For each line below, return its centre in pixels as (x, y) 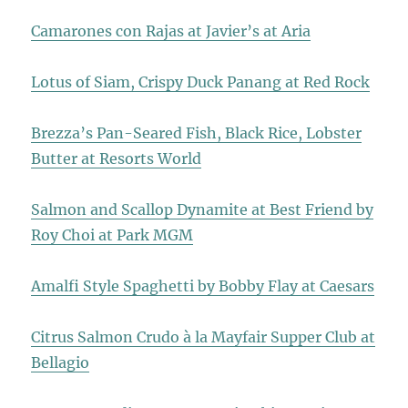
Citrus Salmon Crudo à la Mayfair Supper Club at (204, 337)
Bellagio (61, 363)
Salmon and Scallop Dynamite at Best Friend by (203, 210)
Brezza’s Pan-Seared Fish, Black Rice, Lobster (197, 133)
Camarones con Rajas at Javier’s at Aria (171, 31)
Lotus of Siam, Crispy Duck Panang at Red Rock (201, 82)
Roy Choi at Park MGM (112, 235)
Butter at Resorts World (117, 159)
